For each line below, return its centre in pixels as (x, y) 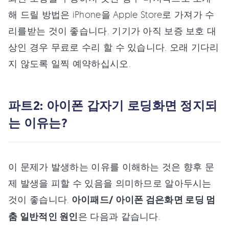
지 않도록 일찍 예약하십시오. (70, 64)
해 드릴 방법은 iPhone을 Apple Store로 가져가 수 (111, 15)
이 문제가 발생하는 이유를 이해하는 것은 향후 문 (111, 167)
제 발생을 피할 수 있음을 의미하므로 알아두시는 (110, 183)
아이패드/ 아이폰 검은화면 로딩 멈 (142, 200)
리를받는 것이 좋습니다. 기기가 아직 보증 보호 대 (112, 31)
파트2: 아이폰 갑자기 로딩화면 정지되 (113, 106)
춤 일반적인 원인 (43, 217)
